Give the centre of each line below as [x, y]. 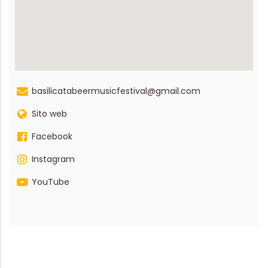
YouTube [51, 182]
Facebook [52, 136]
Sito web [49, 113]
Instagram [53, 159]
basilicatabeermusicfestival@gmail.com [116, 91]
